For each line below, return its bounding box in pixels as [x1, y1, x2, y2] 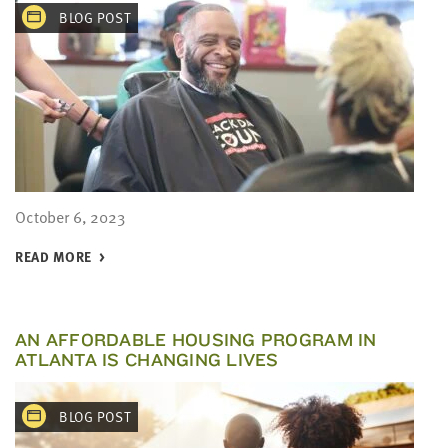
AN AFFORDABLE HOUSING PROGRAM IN [15, 328, 377, 351]
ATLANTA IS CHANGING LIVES [15, 348, 279, 371]
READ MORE [15, 246, 92, 267]
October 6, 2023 [15, 205, 125, 229]
